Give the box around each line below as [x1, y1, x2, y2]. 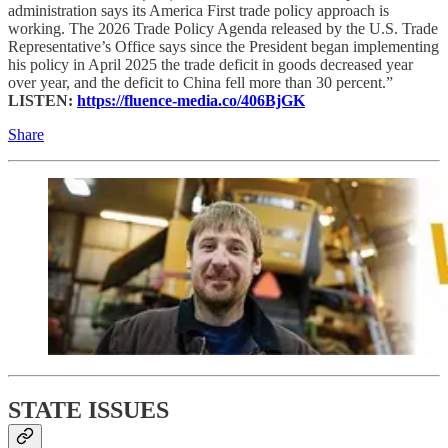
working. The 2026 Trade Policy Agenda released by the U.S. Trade [8, 20, 438, 38]
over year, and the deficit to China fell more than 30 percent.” [8, 74, 393, 92]
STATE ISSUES [8, 397, 169, 424]
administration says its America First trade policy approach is [8, 2, 389, 20]
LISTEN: [8, 92, 77, 110]
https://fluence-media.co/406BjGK [77, 92, 305, 110]
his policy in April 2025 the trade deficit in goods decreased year [8, 56, 413, 74]
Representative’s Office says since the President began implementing [8, 38, 439, 56]
